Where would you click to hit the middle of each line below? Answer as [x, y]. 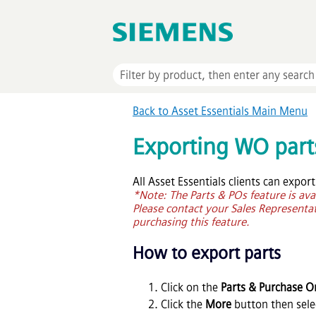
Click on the [191, 287]
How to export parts [207, 253]
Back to [152, 111]
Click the [183, 304]
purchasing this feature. [191, 221]
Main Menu [278, 111]
